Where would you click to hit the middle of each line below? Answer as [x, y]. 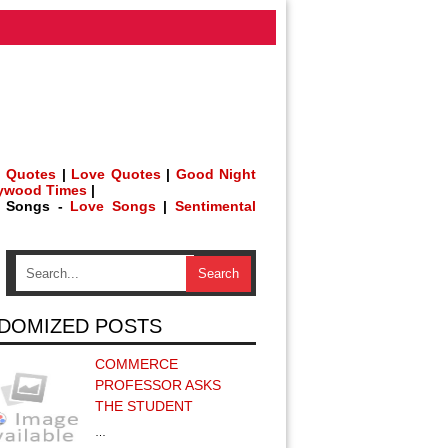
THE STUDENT [144, 406]
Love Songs [113, 206]
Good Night [216, 174]
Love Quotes [116, 174]
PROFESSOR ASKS [158, 385]
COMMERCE [136, 364]
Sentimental [216, 206]
